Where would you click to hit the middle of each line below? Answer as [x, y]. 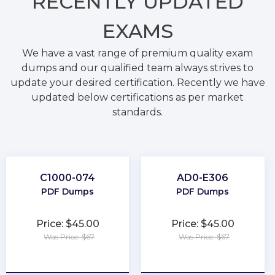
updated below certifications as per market [137, 97]
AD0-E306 [203, 178]
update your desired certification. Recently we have [137, 83]
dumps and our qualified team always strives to [137, 68]
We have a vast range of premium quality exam [137, 53]
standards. [137, 112]
